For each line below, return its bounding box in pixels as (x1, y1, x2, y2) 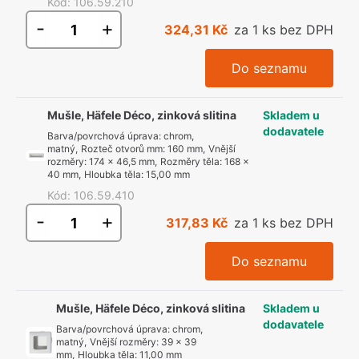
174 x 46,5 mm (89, 155, 155, 167)
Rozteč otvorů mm (81, 143, 163, 155)
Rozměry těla (160, 155, 220, 167)
